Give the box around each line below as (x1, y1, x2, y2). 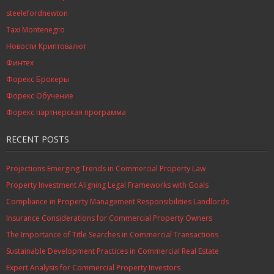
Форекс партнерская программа (6, 107, 126, 117)
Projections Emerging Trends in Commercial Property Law (6, 163, 206, 174)
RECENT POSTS (6, 133, 69, 145)
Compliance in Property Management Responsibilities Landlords (6, 196, 229, 207)
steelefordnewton (6, 8, 68, 18)
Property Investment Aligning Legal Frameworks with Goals (6, 180, 209, 190)
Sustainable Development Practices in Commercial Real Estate (6, 246, 219, 256)
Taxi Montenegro (6, 24, 65, 35)
